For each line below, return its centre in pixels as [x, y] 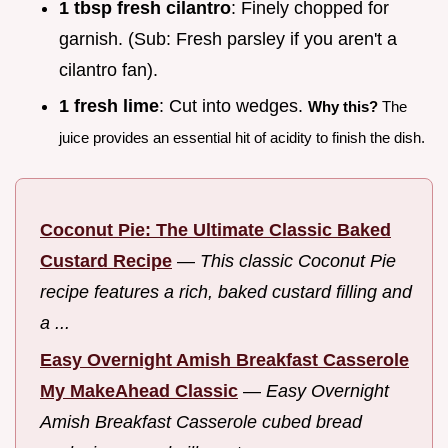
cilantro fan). [108, 69]
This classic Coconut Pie [298, 261]
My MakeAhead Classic [139, 390]
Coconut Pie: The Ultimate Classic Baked [215, 230]
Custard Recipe [106, 261]
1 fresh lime [109, 106]
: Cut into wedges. [233, 106]
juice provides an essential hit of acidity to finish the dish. [242, 138]
